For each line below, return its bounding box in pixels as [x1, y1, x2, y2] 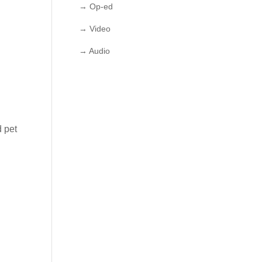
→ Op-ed [79, 2, 113, 11]
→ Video [79, 24, 111, 33]
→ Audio [79, 46, 111, 56]
